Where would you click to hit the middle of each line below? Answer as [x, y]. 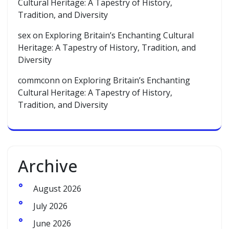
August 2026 [57, 189]
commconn [39, 81]
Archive [48, 166]
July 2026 [50, 206]
